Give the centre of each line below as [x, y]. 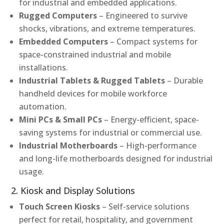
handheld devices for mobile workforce [93, 94]
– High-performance [158, 146]
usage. [32, 172]
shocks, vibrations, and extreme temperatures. [107, 29]
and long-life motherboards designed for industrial [116, 159]
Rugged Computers [58, 16]
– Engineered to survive [143, 16]
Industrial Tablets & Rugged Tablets [92, 81]
